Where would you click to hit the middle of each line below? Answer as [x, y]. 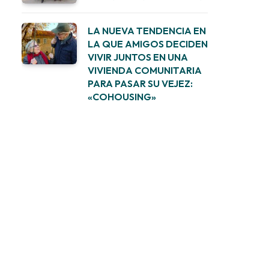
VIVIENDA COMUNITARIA [145, 70]
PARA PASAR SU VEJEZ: [140, 83]
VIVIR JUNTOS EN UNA [138, 57]
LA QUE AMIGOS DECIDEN [148, 44]
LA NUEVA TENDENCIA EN [147, 31]
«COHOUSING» [122, 97]
